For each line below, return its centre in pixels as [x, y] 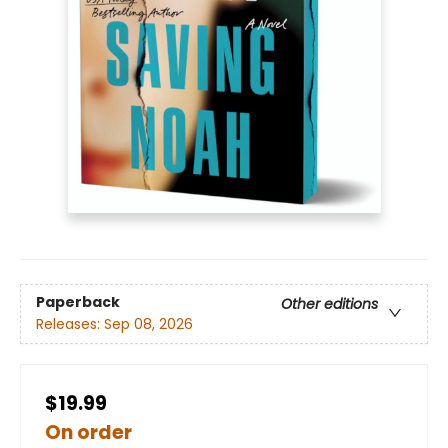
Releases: [70, 324]
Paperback [78, 302]
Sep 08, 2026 [148, 324]
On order [88, 432]
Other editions [329, 304]
